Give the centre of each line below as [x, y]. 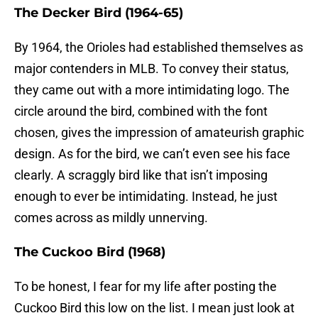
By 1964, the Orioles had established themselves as [159, 48]
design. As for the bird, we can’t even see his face [152, 154]
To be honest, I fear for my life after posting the [146, 287]
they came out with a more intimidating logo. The [152, 90]
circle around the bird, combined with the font [141, 111]
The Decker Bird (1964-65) [99, 13]
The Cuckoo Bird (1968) [90, 252]
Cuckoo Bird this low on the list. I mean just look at [154, 308]
